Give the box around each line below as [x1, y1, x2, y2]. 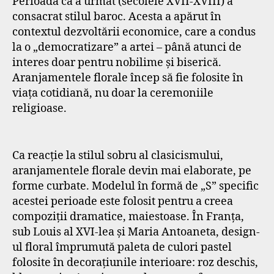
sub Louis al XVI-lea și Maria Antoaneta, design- [12, 225, 260, 239]
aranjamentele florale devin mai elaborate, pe [12, 164, 251, 178]
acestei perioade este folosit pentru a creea [12, 194, 233, 209]
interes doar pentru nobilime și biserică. [12, 55, 221, 70]
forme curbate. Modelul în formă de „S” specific [12, 179, 259, 193]
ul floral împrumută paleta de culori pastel [12, 240, 232, 254]
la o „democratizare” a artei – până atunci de [12, 40, 242, 54]
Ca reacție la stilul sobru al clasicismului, [12, 149, 223, 163]
